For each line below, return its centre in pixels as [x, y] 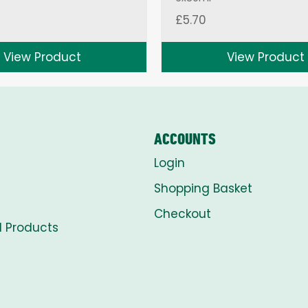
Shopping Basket [203, 188]
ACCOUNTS [185, 139]
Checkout [183, 213]
